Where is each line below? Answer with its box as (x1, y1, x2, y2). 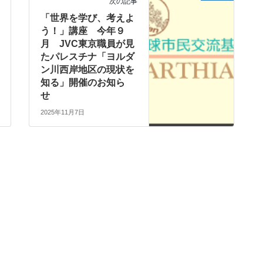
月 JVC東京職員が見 (41, 38, 135, 49)
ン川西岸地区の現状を (41, 64, 135, 75)
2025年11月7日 (41, 109, 85, 116)
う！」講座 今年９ (41, 25, 126, 36)
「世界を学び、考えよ (41, 12, 135, 23)
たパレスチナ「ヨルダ (41, 51, 135, 62)
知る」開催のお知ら (41, 77, 126, 87)
